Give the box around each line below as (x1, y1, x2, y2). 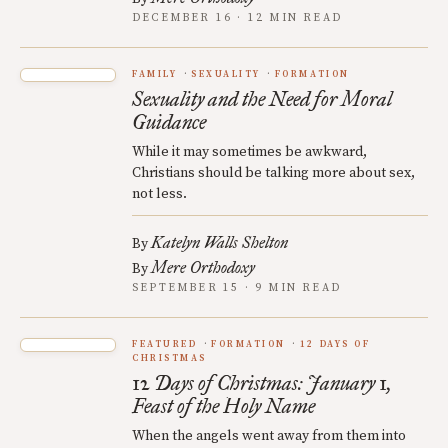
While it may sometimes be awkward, (132, 142, 367, 161)
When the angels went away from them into (132, 426, 406, 445)
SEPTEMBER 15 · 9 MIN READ (132, 280, 342, 295)
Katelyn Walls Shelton (151, 232, 288, 252)
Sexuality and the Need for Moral (132, 86, 392, 111)
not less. (132, 184, 187, 203)
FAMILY (132, 68, 178, 80)
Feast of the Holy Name (132, 393, 315, 418)
